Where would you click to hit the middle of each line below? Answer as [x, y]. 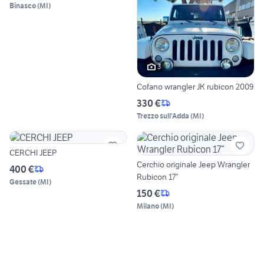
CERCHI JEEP [33, 152]
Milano [148, 206]
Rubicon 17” [158, 176]
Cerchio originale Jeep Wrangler [193, 164]
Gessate [23, 181]
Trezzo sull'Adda [163, 115]
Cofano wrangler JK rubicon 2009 [195, 86]
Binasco [23, 6]
